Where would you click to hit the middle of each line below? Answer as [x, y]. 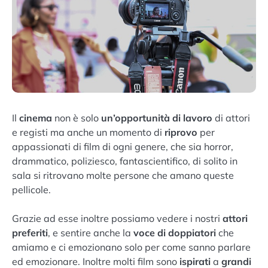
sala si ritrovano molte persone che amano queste [123, 176]
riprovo [182, 133]
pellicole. [31, 190]
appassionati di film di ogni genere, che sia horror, [123, 147]
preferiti [30, 233]
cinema [37, 118]
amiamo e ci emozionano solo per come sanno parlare [131, 247]
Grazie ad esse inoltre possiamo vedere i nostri [117, 219]
